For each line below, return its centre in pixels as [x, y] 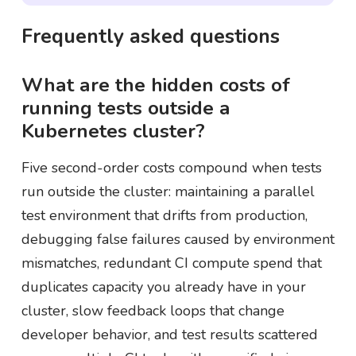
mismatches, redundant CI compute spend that [171, 263]
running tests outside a [126, 108]
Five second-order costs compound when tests [171, 167]
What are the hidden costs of [155, 85]
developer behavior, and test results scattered [169, 334]
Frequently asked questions [150, 36]
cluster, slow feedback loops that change [153, 310]
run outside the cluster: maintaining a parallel [168, 191]
